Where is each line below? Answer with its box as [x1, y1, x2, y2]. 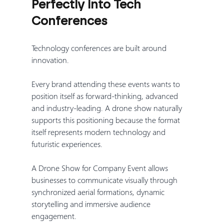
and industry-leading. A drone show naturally [31, 102, 184, 113]
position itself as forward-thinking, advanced [31, 90, 180, 101]
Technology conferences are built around [31, 42, 168, 53]
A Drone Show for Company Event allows [31, 162, 170, 173]
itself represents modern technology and [31, 126, 167, 137]
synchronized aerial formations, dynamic [31, 186, 166, 197]
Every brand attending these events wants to [31, 78, 182, 89]
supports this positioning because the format [31, 114, 182, 125]
